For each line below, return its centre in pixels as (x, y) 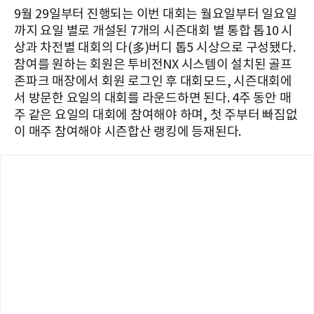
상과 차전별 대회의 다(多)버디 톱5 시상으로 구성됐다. (155, 48)
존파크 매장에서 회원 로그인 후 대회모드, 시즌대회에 (153, 82)
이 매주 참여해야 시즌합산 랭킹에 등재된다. (128, 132)
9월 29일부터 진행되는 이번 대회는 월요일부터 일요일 (156, 15)
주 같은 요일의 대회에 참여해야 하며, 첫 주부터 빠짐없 (156, 116)
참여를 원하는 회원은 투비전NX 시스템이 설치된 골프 (153, 65)
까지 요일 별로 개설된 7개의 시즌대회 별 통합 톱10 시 (153, 32)
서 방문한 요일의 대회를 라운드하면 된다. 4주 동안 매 (153, 99)
